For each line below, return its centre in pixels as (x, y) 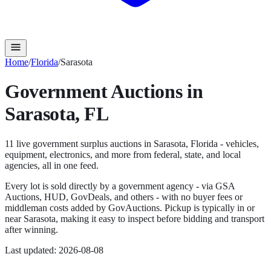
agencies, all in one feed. (52, 165)
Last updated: (32, 250)
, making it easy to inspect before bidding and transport (160, 218)
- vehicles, (238, 143)
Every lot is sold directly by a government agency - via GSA (120, 186)
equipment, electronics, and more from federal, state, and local (123, 154)
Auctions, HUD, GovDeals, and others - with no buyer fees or (124, 197)
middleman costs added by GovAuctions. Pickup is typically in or (130, 207)
